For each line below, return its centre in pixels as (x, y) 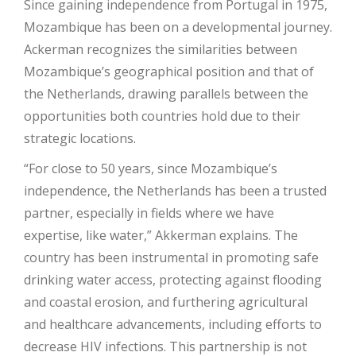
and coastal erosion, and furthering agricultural (166, 302)
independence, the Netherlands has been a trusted (175, 191)
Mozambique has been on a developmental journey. (178, 27)
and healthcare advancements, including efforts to (173, 325)
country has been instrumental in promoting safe (171, 258)
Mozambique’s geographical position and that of (169, 72)
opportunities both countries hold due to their (162, 116)
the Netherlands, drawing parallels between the (166, 94)
